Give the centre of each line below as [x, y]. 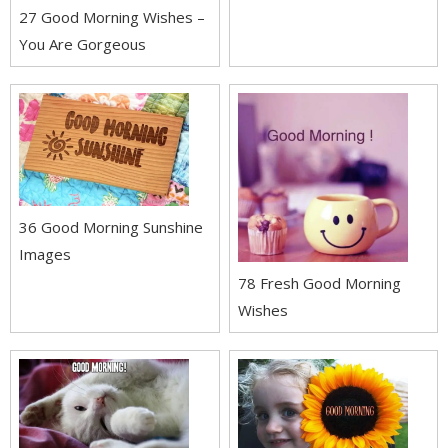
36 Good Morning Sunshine [111, 227]
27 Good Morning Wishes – [112, 16]
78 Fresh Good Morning [319, 283]
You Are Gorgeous [82, 43]
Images [45, 254]
